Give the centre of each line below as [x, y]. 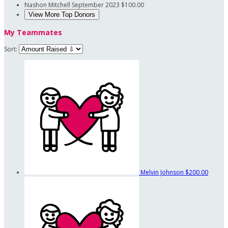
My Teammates [33, 32]
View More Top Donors [62, 15]
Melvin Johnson [163, 172]
